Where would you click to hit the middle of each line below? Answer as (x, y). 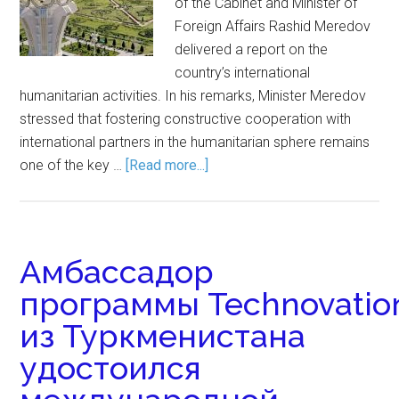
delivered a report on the (252, 49)
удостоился (111, 368)
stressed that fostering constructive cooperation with (186, 119)
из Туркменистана (163, 336)
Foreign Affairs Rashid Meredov (273, 26)
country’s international (243, 73)
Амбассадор (117, 272)
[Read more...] (167, 165)
